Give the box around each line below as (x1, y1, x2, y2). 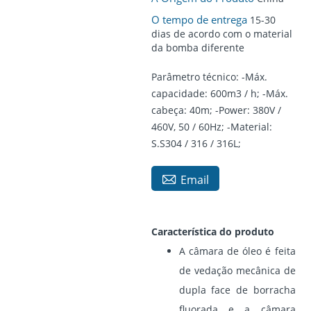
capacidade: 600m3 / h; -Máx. (151, 87, 288, 101)
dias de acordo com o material (151, 27, 292, 41)
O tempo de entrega (151, 12, 250, 27)
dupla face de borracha (178, 283, 296, 297)
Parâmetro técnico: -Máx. (151, 70, 267, 84)
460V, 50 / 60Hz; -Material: (151, 120, 272, 134)
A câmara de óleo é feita (178, 244, 296, 258)
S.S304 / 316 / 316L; (151, 137, 241, 151)
